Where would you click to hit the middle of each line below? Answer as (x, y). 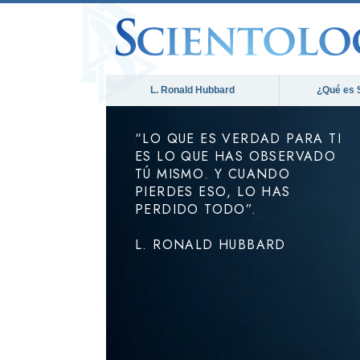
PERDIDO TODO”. (196, 209)
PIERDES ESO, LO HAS (213, 192)
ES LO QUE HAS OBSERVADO (236, 156)
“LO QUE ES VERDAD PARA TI (238, 139)
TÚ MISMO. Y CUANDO (213, 174)
